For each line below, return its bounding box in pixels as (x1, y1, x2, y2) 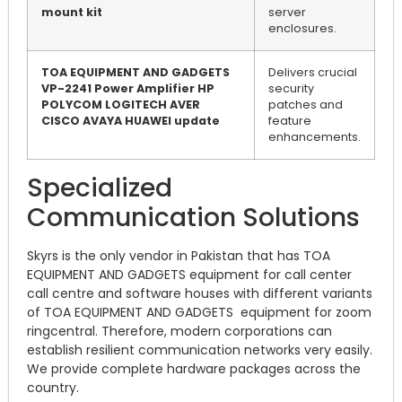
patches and (268, 97, 343, 113)
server (268, 4, 306, 21)
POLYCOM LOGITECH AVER (41, 97, 200, 113)
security (268, 81, 314, 97)
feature (268, 113, 311, 129)
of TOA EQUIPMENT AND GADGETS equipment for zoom (27, 303, 371, 322)
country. (27, 379, 79, 398)
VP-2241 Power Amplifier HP (41, 81, 214, 97)
